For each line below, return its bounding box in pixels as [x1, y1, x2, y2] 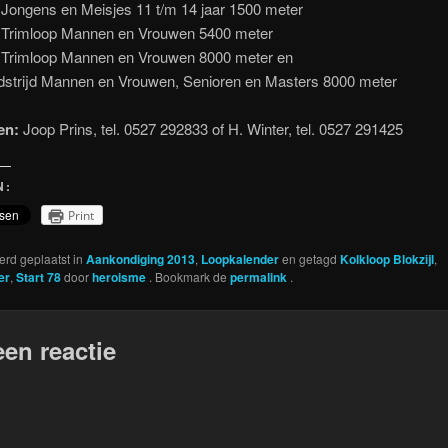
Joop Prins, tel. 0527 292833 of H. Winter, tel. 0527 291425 [18, 118, 403, 140]
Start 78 [15, 267, 61, 286]
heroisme [91, 267, 149, 286]
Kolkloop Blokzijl [339, 249, 434, 268]
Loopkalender [200, 249, 279, 268]
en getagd [278, 249, 340, 267]
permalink [229, 267, 290, 286]
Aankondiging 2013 [85, 249, 195, 268]
